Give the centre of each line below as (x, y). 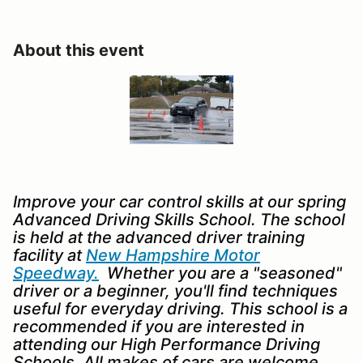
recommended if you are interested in (159, 326)
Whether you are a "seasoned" (220, 273)
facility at (49, 255)
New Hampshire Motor (173, 255)
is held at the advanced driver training (159, 237)
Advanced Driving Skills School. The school (179, 219)
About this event (79, 50)
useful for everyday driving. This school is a (180, 308)
